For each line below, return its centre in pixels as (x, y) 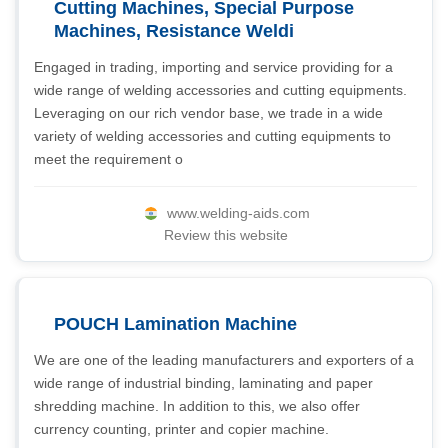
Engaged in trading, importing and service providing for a (213, 67)
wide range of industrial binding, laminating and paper (203, 383)
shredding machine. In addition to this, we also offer (197, 406)
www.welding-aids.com (238, 213)
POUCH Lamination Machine (175, 324)
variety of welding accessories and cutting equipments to (212, 136)
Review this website (225, 235)
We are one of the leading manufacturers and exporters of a (224, 360)
